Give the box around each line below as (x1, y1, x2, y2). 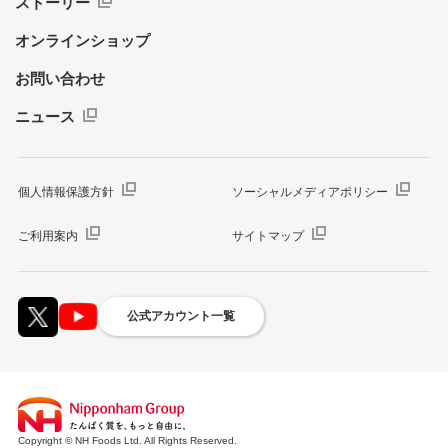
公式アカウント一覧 (126, 309, 235, 324)
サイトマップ (231, 228, 304, 243)
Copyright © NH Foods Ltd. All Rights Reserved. (17, 434, 237, 446)
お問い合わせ (15, 69, 105, 87)
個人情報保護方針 (17, 184, 114, 199)
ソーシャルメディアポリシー (231, 184, 388, 199)
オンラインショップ (15, 31, 150, 49)
